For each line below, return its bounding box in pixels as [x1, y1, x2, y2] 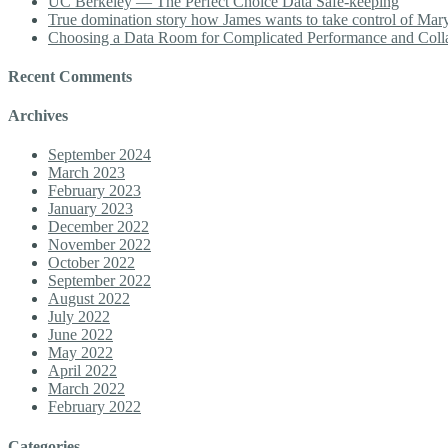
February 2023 [48, 182, 141, 200]
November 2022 [48, 236, 151, 254]
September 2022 [48, 272, 151, 290]
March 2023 [48, 164, 125, 182]
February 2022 [48, 398, 141, 416]
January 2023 [48, 200, 133, 218]
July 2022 [48, 308, 110, 326]
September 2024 [48, 146, 151, 164]
